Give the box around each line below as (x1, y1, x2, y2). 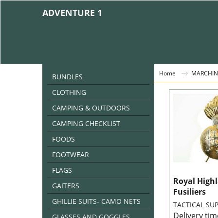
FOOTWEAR (52, 150, 89, 159)
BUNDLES (52, 72, 83, 81)
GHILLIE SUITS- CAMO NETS (52, 197, 141, 206)
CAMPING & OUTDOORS (52, 103, 130, 112)
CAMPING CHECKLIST (52, 119, 120, 128)
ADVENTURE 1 (42, 7, 102, 18)
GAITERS (52, 181, 79, 190)
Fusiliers (173, 186, 206, 197)
